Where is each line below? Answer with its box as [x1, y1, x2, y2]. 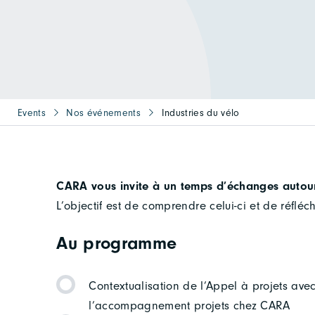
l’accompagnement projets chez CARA [89, 298, 290, 312]
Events [18, 107, 46, 120]
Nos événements [66, 107, 141, 120]
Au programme [56, 233, 177, 254]
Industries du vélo [161, 107, 240, 120]
